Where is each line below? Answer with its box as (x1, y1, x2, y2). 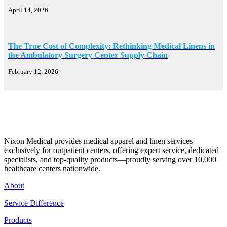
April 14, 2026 (8, 6, 48, 14)
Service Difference (4, 199, 64, 208)
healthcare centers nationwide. (4, 164, 100, 173)
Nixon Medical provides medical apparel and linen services (4, 137, 193, 146)
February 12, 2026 (8, 68, 58, 76)
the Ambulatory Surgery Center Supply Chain (8, 51, 168, 60)
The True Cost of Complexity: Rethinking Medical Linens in (8, 42, 215, 51)
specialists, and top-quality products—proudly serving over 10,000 (4, 155, 216, 164)
